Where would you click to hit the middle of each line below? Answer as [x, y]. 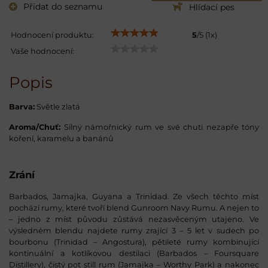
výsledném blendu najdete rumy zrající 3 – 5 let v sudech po [134, 230]
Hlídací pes [212, 7]
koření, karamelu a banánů [61, 138]
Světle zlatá [57, 106]
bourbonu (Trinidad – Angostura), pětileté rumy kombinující [134, 242]
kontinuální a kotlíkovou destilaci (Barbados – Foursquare [134, 253]
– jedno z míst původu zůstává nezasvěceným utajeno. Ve [134, 219]
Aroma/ [24, 127]
